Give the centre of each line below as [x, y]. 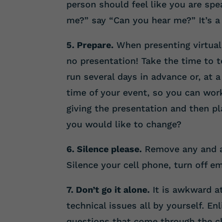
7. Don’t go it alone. [108, 189]
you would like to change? [124, 124]
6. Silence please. [104, 149]
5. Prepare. [90, 45]
